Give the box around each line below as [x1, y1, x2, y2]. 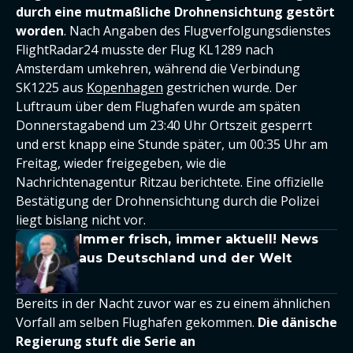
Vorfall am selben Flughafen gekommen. [16, 314, 258, 331]
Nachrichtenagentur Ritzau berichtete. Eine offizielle [16, 173, 324, 191]
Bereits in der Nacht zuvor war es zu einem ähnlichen [16, 295, 330, 312]
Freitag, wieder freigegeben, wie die [16, 154, 226, 172]
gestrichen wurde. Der [163, 79, 297, 96]
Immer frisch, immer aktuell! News [79, 232, 319, 247]
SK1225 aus [16, 79, 87, 96]
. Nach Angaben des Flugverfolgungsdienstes [64, 22, 331, 39]
